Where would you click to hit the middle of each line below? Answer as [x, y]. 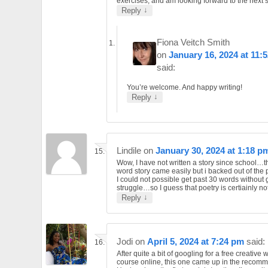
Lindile [129, 150]
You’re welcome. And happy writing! [185, 87]
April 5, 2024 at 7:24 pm [196, 241]
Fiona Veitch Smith [194, 42]
